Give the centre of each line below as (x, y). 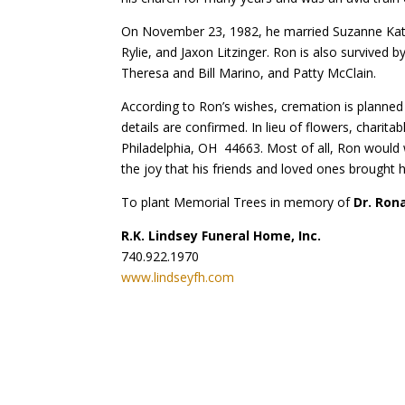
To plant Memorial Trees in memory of (238, 202)
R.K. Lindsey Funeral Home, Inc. (221, 235)
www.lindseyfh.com (178, 277)
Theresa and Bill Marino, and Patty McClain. (249, 72)
